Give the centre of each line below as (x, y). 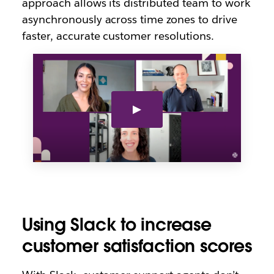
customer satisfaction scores (137, 246)
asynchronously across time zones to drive (129, 20)
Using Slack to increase (117, 225)
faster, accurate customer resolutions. (118, 36)
